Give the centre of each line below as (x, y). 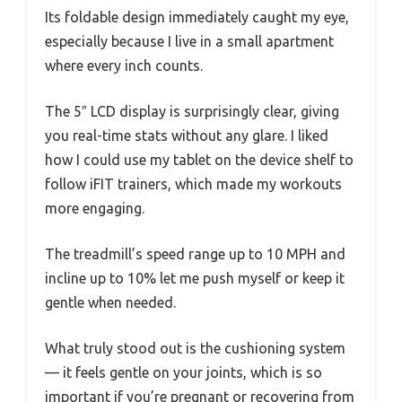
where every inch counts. (124, 65)
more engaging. (95, 208)
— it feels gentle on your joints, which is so (184, 372)
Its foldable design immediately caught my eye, (197, 17)
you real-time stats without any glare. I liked (187, 135)
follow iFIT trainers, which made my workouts (193, 184)
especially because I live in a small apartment (189, 41)
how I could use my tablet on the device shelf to (199, 159)
